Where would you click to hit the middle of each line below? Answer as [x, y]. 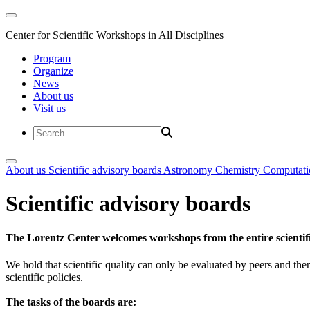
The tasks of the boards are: [71, 302]
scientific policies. [44, 277]
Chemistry [239, 170]
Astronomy [189, 170]
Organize [53, 71]
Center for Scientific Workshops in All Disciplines [115, 35]
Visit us [49, 108]
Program [52, 58]
